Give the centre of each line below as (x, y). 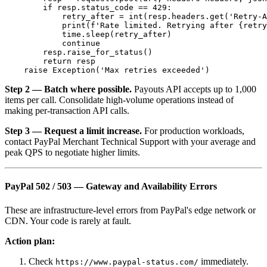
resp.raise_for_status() (79, 52)
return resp (50, 61)
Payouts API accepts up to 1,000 (194, 89)
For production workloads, (193, 131)
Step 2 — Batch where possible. (68, 89)
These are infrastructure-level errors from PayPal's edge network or (130, 210)
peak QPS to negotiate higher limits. (72, 153)
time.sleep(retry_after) (88, 35)
